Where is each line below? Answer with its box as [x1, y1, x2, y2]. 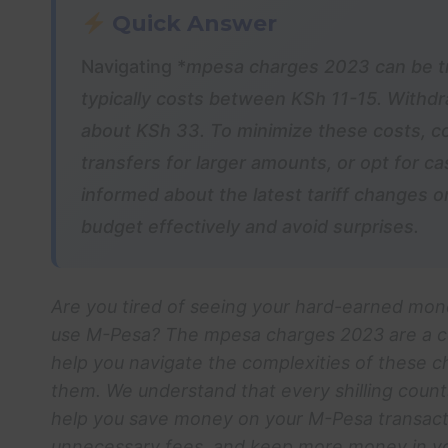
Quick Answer [106, 10, 278, 38]
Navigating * [81, 56, 186, 78]
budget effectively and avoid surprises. [81, 216, 419, 238]
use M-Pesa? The [51, 324, 204, 346]
